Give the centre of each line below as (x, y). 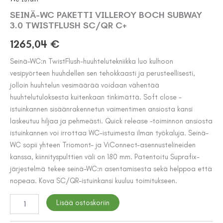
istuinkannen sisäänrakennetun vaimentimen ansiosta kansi (101, 109)
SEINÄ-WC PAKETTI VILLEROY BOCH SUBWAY (106, 15)
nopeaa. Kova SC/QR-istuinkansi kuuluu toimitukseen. (94, 181)
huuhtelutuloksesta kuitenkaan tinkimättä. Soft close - (96, 97)
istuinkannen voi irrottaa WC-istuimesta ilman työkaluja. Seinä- (109, 133)
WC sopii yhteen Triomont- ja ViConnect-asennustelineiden (103, 145)
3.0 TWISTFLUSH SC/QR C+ (68, 25)
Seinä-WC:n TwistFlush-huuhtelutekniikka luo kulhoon (92, 61)
